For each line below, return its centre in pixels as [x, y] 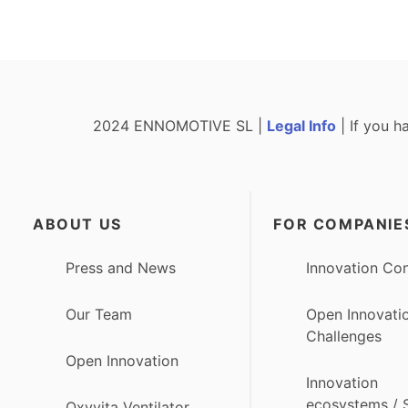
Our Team [99, 315]
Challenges [344, 337]
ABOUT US [77, 224]
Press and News [121, 267]
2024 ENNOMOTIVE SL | [180, 125]
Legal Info [302, 125]
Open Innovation [122, 361]
